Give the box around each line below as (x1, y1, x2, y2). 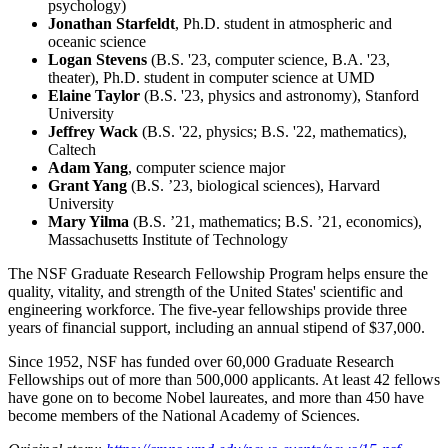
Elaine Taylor (48, 86, 140, 104)
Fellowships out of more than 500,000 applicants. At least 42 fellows (8, 370, 440, 388)
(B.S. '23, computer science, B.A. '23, (147, 50, 390, 68)
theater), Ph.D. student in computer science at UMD (48, 68, 375, 86)
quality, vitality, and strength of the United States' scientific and (8, 282, 403, 300)
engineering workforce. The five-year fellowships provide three (8, 300, 407, 318)
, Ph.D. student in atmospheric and (175, 14, 392, 32)
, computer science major (128, 158, 285, 176)
